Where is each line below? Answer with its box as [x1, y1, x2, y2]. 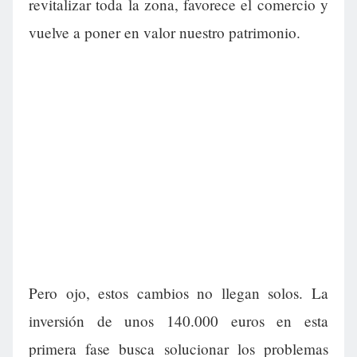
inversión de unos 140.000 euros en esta [29, 311, 328, 331]
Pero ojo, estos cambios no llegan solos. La [29, 283, 328, 304]
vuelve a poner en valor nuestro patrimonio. [29, 22, 300, 43]
